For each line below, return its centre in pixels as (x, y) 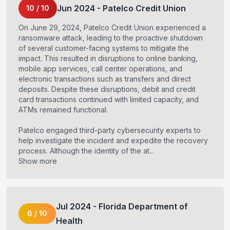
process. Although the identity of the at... (86, 151)
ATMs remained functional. (63, 110)
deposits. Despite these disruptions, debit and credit (107, 89)
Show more (38, 161)
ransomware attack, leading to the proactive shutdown (111, 38)
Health (69, 221)
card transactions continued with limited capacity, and (109, 100)
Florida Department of (143, 207)
